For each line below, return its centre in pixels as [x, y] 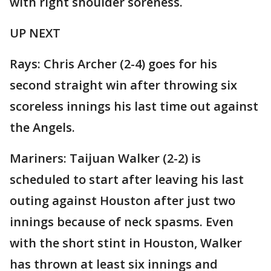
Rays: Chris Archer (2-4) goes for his [113, 64]
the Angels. [42, 128]
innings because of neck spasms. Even [122, 222]
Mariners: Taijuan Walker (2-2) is [105, 158]
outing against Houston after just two [122, 201]
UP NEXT [35, 33]
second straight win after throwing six [123, 85]
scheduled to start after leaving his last [127, 180]
